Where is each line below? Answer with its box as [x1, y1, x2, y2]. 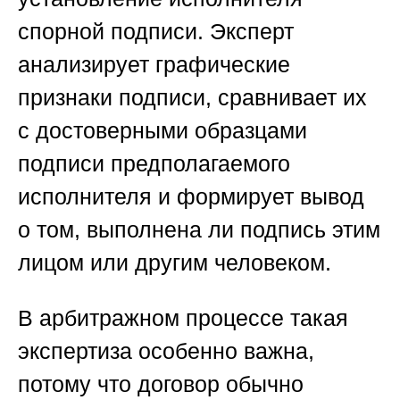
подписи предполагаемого [18, 151, 290, 177]
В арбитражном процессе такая [18, 305, 348, 331]
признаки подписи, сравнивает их [18, 85, 367, 111]
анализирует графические [18, 52, 290, 78]
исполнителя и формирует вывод [18, 184, 364, 210]
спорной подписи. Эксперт [18, 19, 294, 45]
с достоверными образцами [18, 118, 307, 144]
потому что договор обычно [18, 371, 304, 397]
